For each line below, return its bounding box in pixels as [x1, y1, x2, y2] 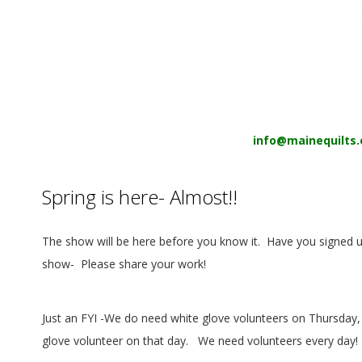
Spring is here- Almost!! [42, 183, 238, 210]
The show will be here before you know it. [42, 233, 260, 249]
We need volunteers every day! [198, 333, 358, 349]
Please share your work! [81, 255, 206, 271]
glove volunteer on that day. [42, 333, 192, 349]
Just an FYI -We [42, 310, 124, 326]
